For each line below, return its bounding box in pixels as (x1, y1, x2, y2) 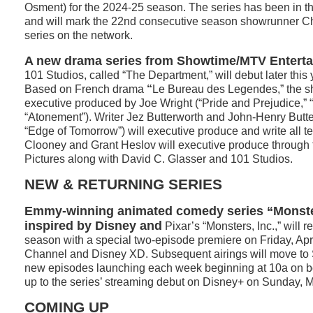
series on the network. (24, 29, 133, 41)
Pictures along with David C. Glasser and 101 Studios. (24, 153, 293, 165)
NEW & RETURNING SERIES (24, 176, 222, 193)
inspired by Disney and (24, 219, 162, 233)
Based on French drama (24, 83, 144, 95)
